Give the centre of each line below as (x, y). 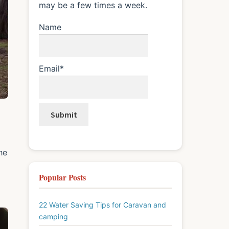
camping (53, 216)
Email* (51, 68)
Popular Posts (62, 177)
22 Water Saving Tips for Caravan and (102, 204)
